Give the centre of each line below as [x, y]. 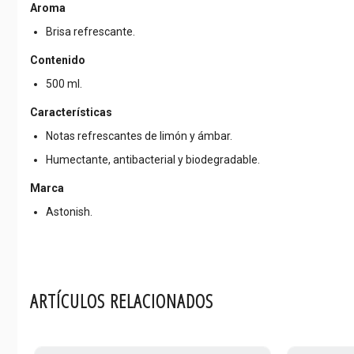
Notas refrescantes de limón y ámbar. [139, 136]
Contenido [58, 60]
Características [71, 112]
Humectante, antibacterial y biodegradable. [153, 159]
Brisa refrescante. [90, 31]
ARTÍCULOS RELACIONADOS [122, 300]
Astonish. [69, 211]
